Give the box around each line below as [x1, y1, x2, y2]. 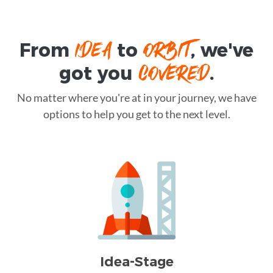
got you [58, 62, 138, 85]
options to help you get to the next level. [43, 107, 230, 121]
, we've [190, 38, 253, 62]
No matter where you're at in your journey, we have [16, 90, 257, 104]
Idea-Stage [99, 253, 174, 270]
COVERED [137, 61, 210, 83]
